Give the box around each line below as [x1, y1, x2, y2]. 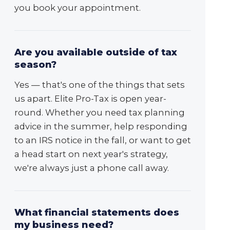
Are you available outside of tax [14, 47, 177, 59]
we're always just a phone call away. [14, 163, 169, 174]
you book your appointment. [14, 3, 141, 13]
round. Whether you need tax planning [14, 107, 185, 118]
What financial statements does [14, 207, 179, 219]
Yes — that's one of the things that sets [14, 80, 185, 90]
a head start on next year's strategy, [14, 149, 168, 160]
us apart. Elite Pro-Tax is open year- [14, 93, 166, 104]
